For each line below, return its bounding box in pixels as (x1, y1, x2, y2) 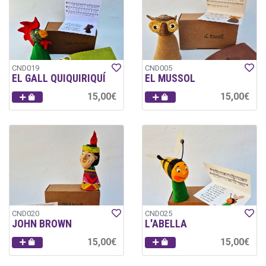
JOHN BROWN (12, 217, 72, 230)
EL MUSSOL (145, 72, 195, 85)
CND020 (12, 208, 39, 218)
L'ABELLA (145, 217, 187, 230)
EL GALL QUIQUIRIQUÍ (12, 72, 106, 85)
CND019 (12, 64, 39, 73)
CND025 (145, 208, 172, 218)
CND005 (145, 64, 172, 73)
